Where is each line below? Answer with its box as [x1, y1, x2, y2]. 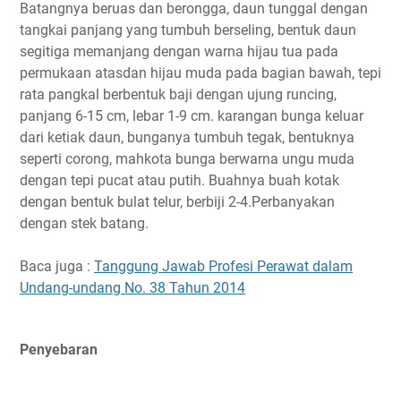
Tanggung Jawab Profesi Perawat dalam [94, 257, 353, 275]
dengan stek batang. [20, 214, 149, 232]
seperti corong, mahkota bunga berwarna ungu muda [20, 149, 354, 167]
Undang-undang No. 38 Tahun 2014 [20, 278, 245, 296]
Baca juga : [20, 257, 94, 275]
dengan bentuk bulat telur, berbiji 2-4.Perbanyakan [20, 192, 335, 210]
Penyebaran [20, 340, 98, 358]
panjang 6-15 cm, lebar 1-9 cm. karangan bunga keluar [20, 107, 363, 124]
